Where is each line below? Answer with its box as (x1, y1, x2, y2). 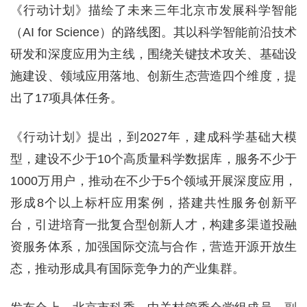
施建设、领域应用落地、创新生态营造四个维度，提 (10, 69, 297, 83)
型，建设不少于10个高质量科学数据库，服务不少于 (10, 152, 297, 166)
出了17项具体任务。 (10, 91, 123, 105)
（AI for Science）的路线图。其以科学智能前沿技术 (10, 25, 297, 39)
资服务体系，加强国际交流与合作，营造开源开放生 (10, 240, 297, 254)
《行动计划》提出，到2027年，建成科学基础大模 (10, 130, 297, 144)
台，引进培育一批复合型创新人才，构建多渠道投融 (10, 218, 297, 232)
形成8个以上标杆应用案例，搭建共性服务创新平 (10, 196, 297, 210)
